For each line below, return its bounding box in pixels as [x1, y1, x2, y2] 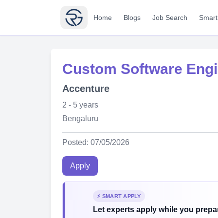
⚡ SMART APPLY [97, 193, 141, 199]
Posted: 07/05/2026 [62, 138, 129, 146]
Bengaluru [62, 114, 98, 123]
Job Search [152, 14, 187, 21]
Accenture [62, 83, 109, 94]
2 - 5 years [62, 101, 98, 109]
